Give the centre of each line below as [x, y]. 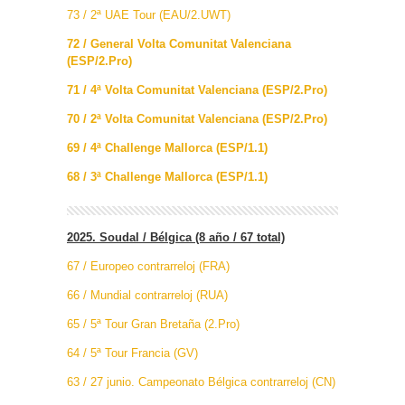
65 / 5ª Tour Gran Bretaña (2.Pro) [153, 325]
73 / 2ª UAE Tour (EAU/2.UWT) [149, 15]
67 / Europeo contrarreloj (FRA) [148, 267]
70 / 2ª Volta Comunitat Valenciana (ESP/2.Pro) [197, 119]
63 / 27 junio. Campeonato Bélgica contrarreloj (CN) [201, 382]
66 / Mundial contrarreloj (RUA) [147, 296]
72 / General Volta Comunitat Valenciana [179, 44]
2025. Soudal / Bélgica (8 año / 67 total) [176, 238]
